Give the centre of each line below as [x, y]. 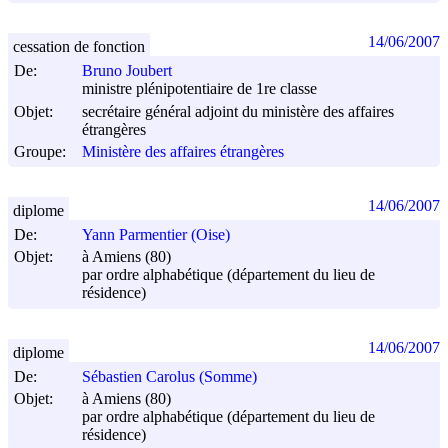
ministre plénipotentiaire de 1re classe [199, 89]
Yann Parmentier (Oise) [156, 235]
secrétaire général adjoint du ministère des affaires [238, 111]
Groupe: [40, 151]
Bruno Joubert [127, 71]
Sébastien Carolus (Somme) [169, 377]
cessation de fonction [79, 46]
